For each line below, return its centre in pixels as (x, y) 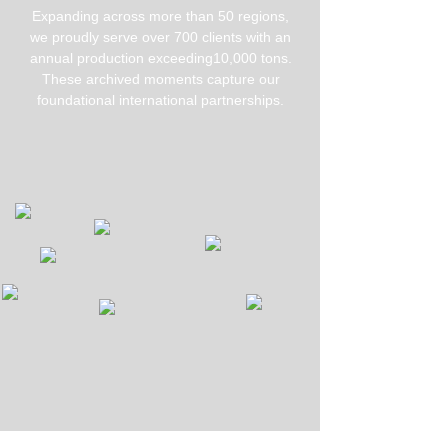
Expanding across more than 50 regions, (160, 16)
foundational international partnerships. (160, 100)
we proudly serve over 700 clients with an (160, 37)
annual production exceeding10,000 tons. (160, 58)
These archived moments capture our (160, 79)
